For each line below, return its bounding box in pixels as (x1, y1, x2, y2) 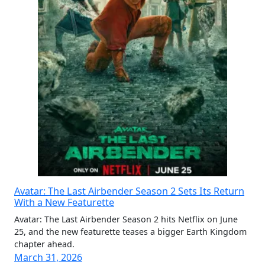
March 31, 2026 (14, 251, 82, 264)
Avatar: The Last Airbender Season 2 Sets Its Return (14, 185, 244, 198)
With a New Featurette (14, 196, 114, 209)
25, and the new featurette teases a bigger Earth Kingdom (14, 226, 247, 237)
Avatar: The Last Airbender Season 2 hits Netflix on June (14, 214, 238, 225)
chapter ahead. (14, 238, 75, 250)
